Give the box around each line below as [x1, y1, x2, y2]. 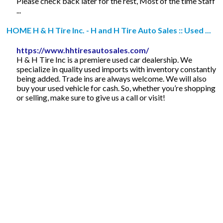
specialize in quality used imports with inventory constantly [16, 64, 217, 74]
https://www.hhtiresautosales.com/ [16, 45, 149, 55]
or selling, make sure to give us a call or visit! [16, 92, 166, 102]
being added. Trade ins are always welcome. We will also [16, 73, 207, 83]
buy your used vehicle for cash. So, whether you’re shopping [16, 83, 216, 93]
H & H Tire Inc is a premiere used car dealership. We [16, 54, 193, 64]
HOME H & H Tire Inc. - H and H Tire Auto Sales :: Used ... [6, 25, 212, 35]
